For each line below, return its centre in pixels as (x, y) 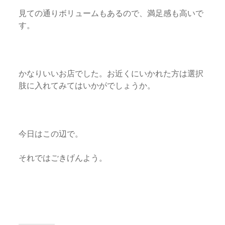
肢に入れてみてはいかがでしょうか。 (87, 85)
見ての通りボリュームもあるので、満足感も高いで (111, 13)
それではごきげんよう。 (63, 157)
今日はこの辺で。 (51, 133)
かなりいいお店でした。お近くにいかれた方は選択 (111, 73)
